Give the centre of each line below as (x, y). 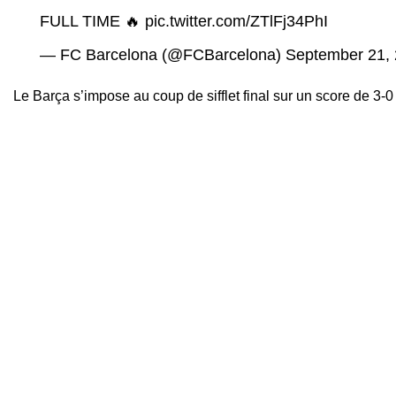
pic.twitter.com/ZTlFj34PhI (236, 21)
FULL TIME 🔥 (92, 21)
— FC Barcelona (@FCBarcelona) (163, 55)
